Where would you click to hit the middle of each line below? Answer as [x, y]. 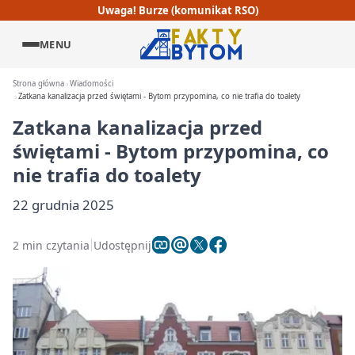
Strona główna [38, 84]
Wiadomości [92, 84]
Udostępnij [122, 245]
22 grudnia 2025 [63, 205]
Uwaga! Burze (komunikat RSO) [177, 10]
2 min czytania [51, 245]
